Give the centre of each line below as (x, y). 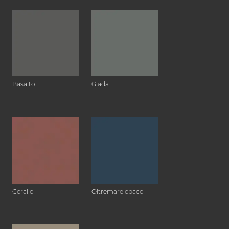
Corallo (23, 191)
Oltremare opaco (117, 191)
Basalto (24, 84)
